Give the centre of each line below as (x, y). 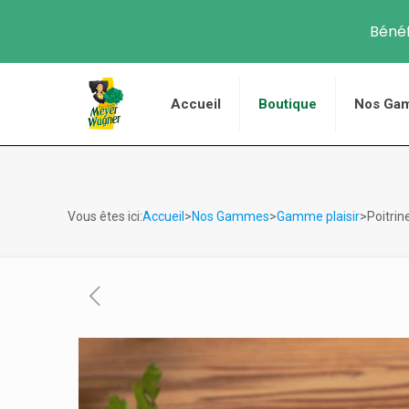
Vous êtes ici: (105, 216)
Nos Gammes (231, 216)
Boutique (287, 104)
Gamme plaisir (319, 216)
